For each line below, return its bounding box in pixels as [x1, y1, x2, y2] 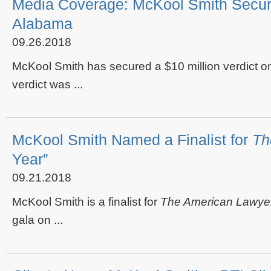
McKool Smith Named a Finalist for [12, 131, 252, 148]
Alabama [12, 15, 73, 32]
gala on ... [12, 214, 63, 226]
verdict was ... [12, 78, 83, 91]
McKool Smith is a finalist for [12, 195, 160, 208]
